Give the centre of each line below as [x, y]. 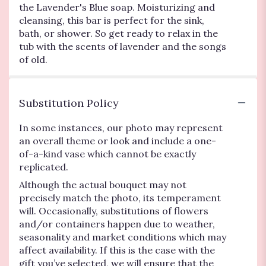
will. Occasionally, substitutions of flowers [114, 210]
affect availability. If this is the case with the [117, 250]
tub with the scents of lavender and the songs [123, 46]
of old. [33, 59]
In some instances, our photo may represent [121, 127]
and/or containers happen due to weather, [117, 224]
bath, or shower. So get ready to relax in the [118, 33]
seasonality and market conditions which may [123, 237]
